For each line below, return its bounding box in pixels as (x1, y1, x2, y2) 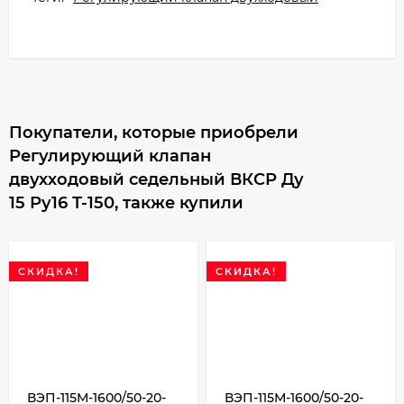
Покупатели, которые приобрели (9, 123, 298, 143)
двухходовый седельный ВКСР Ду (9, 170, 304, 190)
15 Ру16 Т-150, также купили (9, 193, 243, 214)
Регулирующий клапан (9, 146, 211, 167)
